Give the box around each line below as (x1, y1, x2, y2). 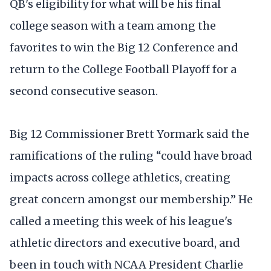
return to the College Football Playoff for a (10, 62, 237, 76)
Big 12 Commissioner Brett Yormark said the (10, 126, 249, 141)
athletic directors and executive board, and (10, 235, 240, 250)
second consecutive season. (10, 83, 158, 98)
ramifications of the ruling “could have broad (10, 148, 252, 163)
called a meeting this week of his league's (10, 214, 232, 228)
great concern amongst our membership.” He (10, 192, 253, 206)
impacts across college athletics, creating (10, 170, 230, 184)
